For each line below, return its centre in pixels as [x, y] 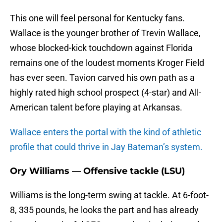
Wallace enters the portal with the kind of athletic [106, 132]
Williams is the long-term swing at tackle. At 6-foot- [109, 195]
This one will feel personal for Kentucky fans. [97, 18]
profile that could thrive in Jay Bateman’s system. [106, 147]
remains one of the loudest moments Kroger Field [107, 63]
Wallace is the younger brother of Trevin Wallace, [105, 33]
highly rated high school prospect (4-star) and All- [106, 93]
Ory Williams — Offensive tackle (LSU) [97, 171]
